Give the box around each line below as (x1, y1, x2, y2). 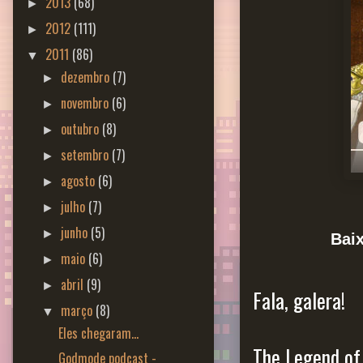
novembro (61, 92, 113, 113)
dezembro (61, 66, 113, 87)
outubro (61, 118, 103, 139)
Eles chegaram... (58, 322, 139, 343)
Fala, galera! (253, 285, 345, 316)
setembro (61, 144, 113, 164)
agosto (61, 170, 99, 190)
